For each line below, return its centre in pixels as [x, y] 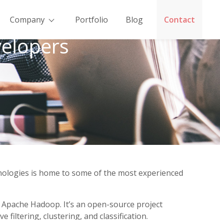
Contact [179, 20]
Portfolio [92, 20]
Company [27, 20]
